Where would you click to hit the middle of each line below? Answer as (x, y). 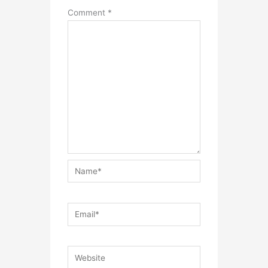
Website (83, 253)
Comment (88, 13)
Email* (80, 210)
